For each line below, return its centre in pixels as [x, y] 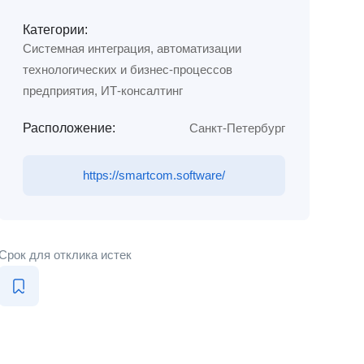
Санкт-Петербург [237, 128]
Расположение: [69, 128]
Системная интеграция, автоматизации [132, 48]
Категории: [55, 30]
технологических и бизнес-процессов [127, 69]
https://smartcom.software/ [154, 175]
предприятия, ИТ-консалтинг [102, 91]
